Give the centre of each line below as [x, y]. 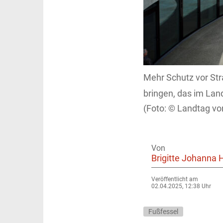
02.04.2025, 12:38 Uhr [181, 186]
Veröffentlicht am [175, 179]
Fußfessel [163, 211]
